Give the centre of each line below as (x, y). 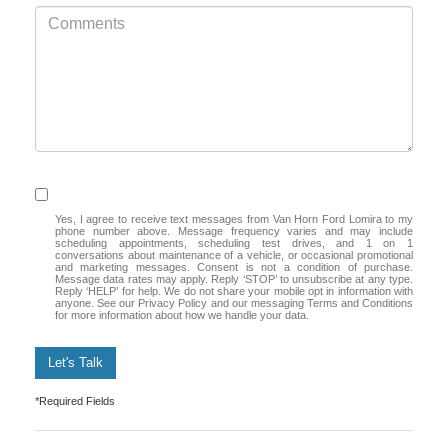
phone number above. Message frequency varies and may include (234, 230)
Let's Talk (75, 363)
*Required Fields (75, 401)
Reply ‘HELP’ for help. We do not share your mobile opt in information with (234, 290)
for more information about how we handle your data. (182, 314)
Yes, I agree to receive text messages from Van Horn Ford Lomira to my (234, 218)
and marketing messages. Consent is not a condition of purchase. (234, 266)
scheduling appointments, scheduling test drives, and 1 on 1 (234, 242)
